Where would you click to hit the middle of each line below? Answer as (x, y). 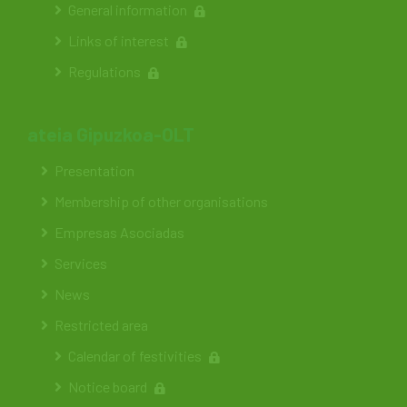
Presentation (94, 170)
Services (81, 263)
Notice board (108, 387)
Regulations (104, 71)
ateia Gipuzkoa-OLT (111, 134)
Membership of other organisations (161, 201)
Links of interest (119, 40)
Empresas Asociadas (119, 232)
